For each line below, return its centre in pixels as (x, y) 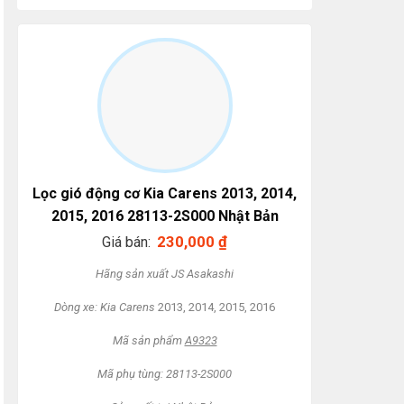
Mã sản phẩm (148, 340)
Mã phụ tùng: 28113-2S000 (165, 373)
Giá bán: (126, 243)
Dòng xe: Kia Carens (106, 307)
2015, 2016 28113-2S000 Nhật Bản (165, 216)
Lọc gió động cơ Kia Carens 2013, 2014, (165, 194)
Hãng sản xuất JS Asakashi (165, 273)
